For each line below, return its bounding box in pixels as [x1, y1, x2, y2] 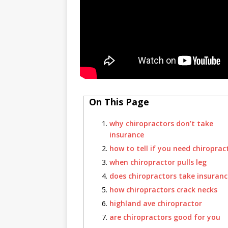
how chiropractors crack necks [109, 185, 217, 194]
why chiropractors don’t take [109, 119, 213, 128]
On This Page [89, 96, 149, 108]
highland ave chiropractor [109, 198, 202, 208]
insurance [109, 130, 144, 139]
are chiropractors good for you [109, 212, 220, 222]
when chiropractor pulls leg [109, 157, 207, 167]
